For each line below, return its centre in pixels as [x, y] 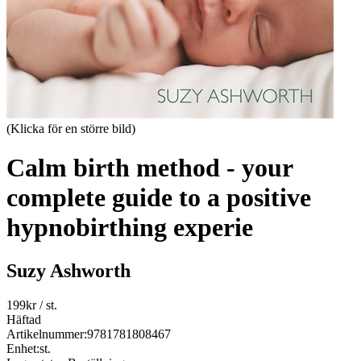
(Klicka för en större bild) [71, 129]
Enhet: [23, 348]
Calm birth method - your [149, 168]
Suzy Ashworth [68, 270]
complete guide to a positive [159, 198]
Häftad [24, 319]
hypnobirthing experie [130, 228]
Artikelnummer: [47, 334]
